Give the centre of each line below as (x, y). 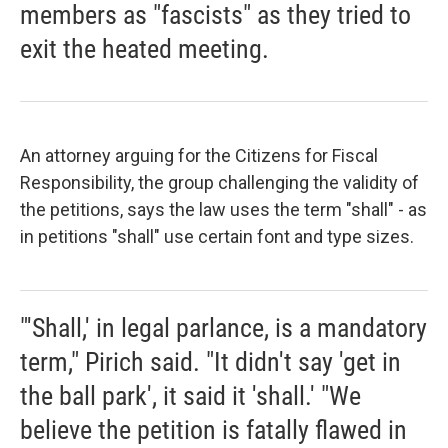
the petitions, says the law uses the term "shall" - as (223, 209)
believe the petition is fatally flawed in (213, 430)
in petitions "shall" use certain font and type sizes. (217, 236)
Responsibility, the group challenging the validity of (219, 182)
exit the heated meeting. (144, 49)
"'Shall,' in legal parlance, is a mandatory (223, 328)
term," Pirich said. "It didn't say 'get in (210, 362)
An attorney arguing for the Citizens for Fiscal (199, 155)
